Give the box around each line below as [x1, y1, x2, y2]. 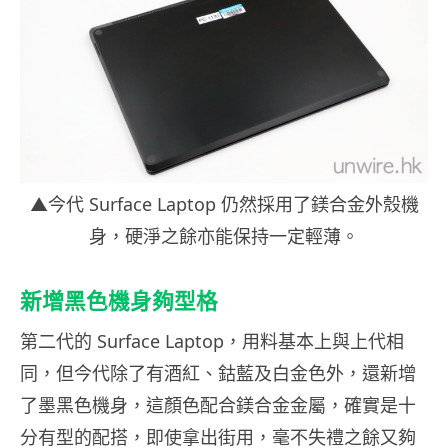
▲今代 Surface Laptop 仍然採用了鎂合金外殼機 [29, 192, 419, 217]
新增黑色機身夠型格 [20, 288, 218, 315]
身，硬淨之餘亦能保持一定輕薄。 [89, 224, 359, 249]
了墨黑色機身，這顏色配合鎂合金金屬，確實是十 [20, 393, 416, 418]
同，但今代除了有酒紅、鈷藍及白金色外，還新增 [20, 361, 416, 386]
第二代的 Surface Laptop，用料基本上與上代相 [20, 329, 404, 354]
